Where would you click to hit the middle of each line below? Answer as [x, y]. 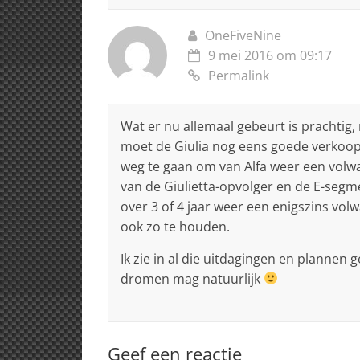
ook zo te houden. [175, 226]
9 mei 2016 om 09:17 [270, 55]
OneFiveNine [243, 35]
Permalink [239, 75]
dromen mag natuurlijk [192, 278]
